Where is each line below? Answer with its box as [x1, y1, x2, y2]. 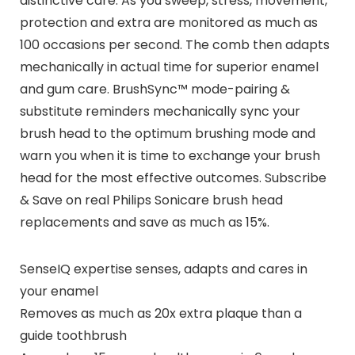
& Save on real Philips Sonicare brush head [19, 190, 283, 209]
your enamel [19, 281, 98, 300]
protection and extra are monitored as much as [19, 13, 318, 32]
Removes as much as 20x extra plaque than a [19, 303, 302, 323]
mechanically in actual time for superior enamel [19, 57, 319, 76]
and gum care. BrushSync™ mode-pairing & [19, 79, 290, 98]
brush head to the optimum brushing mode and [19, 124, 315, 143]
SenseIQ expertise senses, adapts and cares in [19, 259, 307, 278]
